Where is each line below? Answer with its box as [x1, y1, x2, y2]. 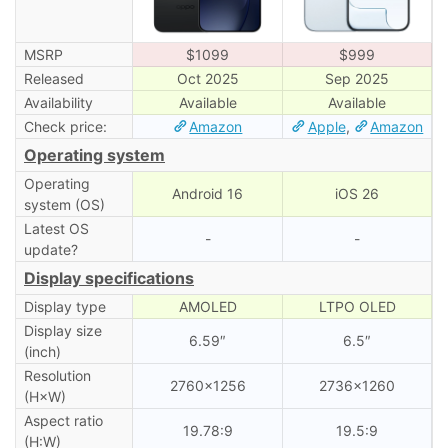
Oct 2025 [176, 69, 239, 87]
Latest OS [23, 219, 89, 237]
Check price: [23, 117, 107, 135]
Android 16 [172, 184, 243, 202]
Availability [23, 93, 93, 111]
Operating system [24, 144, 165, 165]
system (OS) [23, 195, 105, 213]
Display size [23, 321, 102, 339]
